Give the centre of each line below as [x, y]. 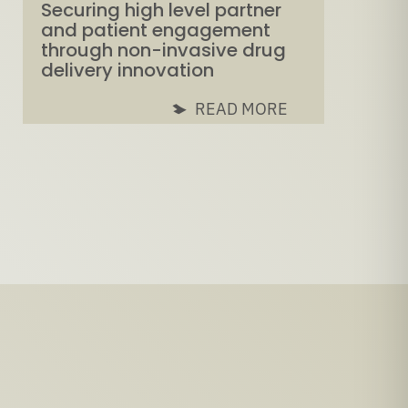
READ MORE [242, 109]
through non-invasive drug [164, 51]
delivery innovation [128, 71]
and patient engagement [156, 31]
